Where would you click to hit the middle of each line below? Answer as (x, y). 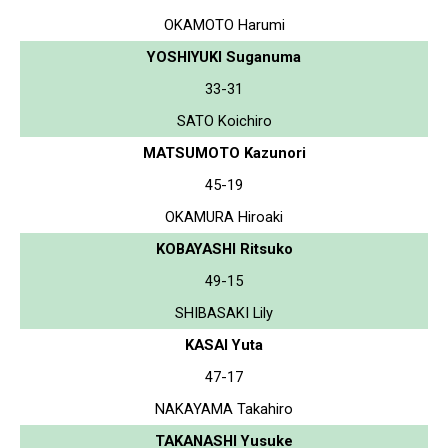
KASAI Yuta (224, 344)
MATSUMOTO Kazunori (224, 152)
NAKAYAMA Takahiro (224, 408)
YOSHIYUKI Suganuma (224, 56)
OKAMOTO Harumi (224, 24)
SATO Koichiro (224, 120)
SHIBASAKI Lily (224, 312)
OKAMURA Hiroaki (224, 216)
